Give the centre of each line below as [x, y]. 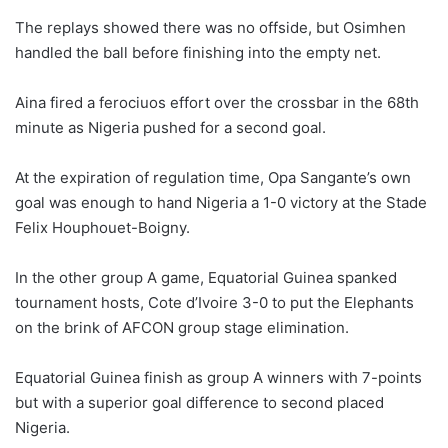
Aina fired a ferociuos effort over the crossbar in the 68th [217, 103]
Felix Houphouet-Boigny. [102, 228]
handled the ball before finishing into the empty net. [198, 53]
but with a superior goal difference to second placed [199, 403]
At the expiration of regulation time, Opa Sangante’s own [213, 178]
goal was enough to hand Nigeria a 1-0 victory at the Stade [221, 203]
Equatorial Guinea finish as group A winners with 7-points [218, 378]
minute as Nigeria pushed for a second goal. [170, 128]
